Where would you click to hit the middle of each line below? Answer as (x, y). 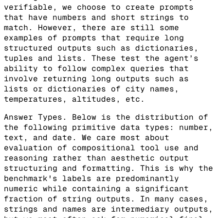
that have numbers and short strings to (96, 18)
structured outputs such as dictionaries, (101, 48)
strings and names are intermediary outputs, (109, 209)
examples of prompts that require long (94, 38)
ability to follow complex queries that (96, 69)
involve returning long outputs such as (96, 79)
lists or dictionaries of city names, (91, 89)
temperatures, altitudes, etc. (74, 99)
